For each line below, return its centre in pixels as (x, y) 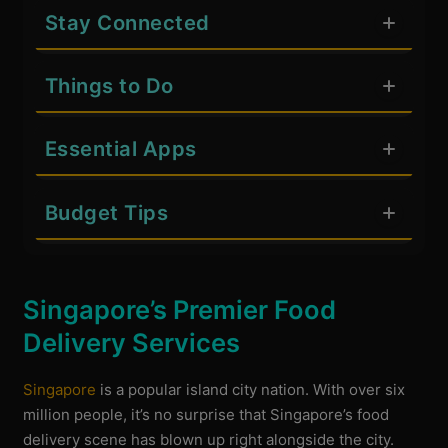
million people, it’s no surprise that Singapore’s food (206, 414)
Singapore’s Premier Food (180, 309)
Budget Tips (106, 212)
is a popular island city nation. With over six (251, 389)
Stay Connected (127, 22)
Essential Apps (120, 149)
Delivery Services (132, 342)
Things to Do (109, 85)
